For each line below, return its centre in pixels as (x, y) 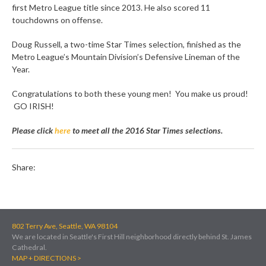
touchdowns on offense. (57, 20)
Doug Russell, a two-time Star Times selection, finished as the (126, 44)
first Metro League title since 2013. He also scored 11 (111, 7)
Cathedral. (29, 247)
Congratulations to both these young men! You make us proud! (130, 94)
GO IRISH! (33, 106)
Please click (33, 130)
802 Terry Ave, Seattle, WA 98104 (65, 226)
